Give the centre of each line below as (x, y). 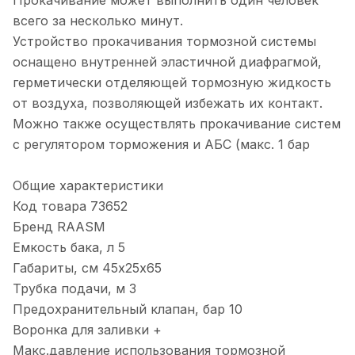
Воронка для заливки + (87, 330)
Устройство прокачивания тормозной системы (164, 42)
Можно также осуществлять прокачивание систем (177, 124)
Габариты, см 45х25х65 (87, 268)
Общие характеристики (88, 186)
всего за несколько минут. (98, 21)
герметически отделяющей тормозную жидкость (172, 83)
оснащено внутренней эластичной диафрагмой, (167, 62)
